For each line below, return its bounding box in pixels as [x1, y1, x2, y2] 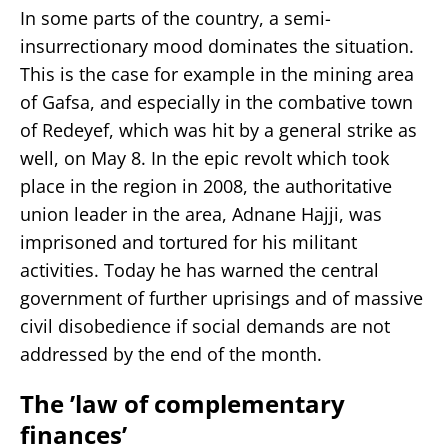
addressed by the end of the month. [20, 341, 322, 366]
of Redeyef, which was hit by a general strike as [20, 117, 417, 142]
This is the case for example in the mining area [20, 61, 414, 86]
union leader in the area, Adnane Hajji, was [20, 201, 382, 226]
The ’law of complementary [20, 386, 345, 420]
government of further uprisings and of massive [20, 285, 423, 310]
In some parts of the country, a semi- [20, 5, 331, 30]
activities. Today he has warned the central [20, 257, 379, 282]
